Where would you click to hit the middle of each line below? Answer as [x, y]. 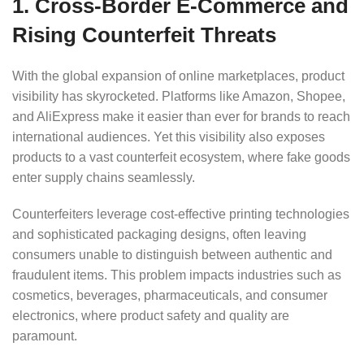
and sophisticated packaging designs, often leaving [159, 235]
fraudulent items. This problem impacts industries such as [177, 275]
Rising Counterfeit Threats [144, 35]
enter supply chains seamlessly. [104, 178]
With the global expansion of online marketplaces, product [178, 76]
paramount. [45, 336]
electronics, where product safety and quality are [151, 316]
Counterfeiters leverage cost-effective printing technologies [181, 214]
